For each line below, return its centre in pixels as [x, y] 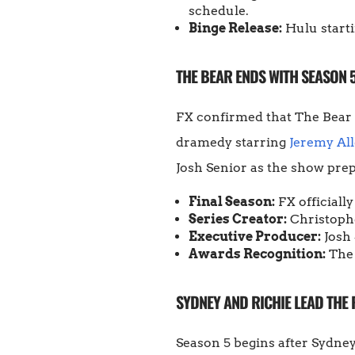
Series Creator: [238, 219]
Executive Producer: [255, 237]
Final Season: [232, 202]
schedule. [219, 11]
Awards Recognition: [257, 254]
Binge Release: [235, 29]
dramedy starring [233, 143]
